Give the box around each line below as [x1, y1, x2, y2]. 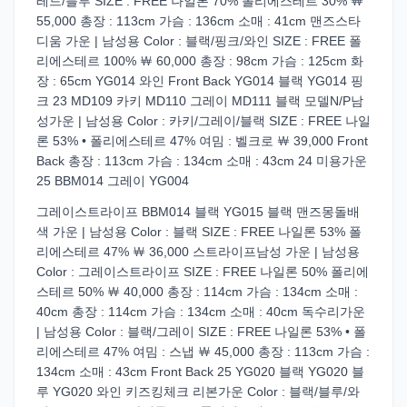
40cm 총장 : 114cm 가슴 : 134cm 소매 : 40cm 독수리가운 [36, 304, 365, 319]
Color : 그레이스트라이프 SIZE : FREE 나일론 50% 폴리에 [36, 264, 369, 279]
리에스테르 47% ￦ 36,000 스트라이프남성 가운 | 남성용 [36, 244, 360, 259]
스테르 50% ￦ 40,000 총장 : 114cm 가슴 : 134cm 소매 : [36, 284, 358, 299]
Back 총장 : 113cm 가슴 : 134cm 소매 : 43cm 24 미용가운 [36, 154, 367, 168]
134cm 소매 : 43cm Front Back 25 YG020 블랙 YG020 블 [36, 364, 364, 379]
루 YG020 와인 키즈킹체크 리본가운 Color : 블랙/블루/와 [36, 384, 360, 399]
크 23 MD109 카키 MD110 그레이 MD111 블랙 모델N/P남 [36, 94, 363, 108]
